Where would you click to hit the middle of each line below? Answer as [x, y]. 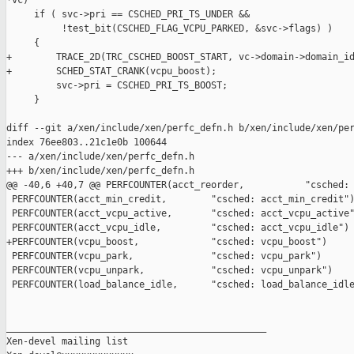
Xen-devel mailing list [67, 342]
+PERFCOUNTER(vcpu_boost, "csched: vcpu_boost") [167, 242]
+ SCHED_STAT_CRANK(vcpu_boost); [111, 72]
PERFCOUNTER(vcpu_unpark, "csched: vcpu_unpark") [169, 271]
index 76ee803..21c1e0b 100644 [87, 143]
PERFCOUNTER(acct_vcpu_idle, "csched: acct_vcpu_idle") [178, 228]
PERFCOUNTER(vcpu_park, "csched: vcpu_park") [164, 256]
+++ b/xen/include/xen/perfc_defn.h [100, 171]
